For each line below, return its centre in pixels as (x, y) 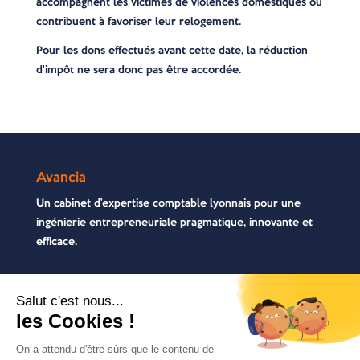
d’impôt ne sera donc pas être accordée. (138, 70)
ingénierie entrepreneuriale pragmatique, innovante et (174, 222)
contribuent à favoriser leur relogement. (138, 21)
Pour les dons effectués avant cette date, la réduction (172, 50)
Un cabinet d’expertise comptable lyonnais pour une (168, 203)
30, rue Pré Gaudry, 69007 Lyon (120, 349)
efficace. (56, 241)
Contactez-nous (86, 294)
